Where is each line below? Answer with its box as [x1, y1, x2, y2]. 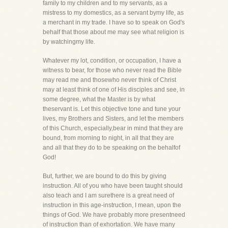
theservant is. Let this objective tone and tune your [43, 105, 181, 112]
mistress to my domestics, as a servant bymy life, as [43, 9, 184, 16]
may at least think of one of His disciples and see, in [43, 86, 185, 93]
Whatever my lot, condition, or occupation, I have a [43, 57, 181, 64]
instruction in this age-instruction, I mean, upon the [43, 202, 181, 209]
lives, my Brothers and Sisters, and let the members [43, 115, 184, 122]
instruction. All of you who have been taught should [43, 182, 183, 189]
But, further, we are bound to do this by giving [43, 173, 166, 180]
